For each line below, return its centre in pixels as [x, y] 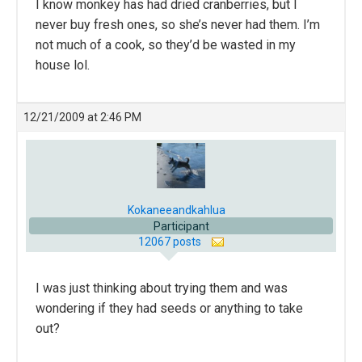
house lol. [63, 65]
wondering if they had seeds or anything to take [169, 308]
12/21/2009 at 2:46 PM [82, 118]
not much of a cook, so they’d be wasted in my [166, 45]
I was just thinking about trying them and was [162, 288]
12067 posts [170, 241]
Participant [181, 226]
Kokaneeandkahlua [176, 210]
